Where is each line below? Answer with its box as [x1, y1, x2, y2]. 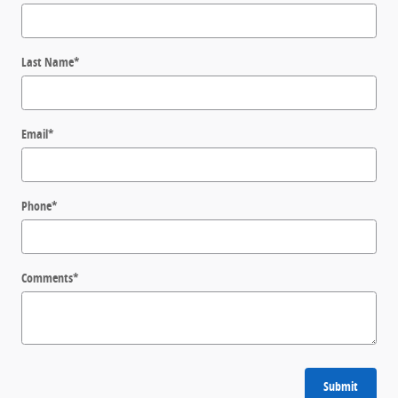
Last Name [21, 52, 74, 70]
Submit [323, 377, 358, 394]
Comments [21, 268, 73, 286]
